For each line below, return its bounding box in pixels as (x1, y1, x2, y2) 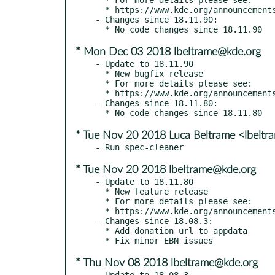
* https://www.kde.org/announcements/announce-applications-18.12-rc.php (95, 88, 105, 98)
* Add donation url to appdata (95, 225, 105, 236)
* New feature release (95, 186, 105, 196)
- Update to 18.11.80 (95, 176, 193, 187)
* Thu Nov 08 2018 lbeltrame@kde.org (76, 257, 258, 269)
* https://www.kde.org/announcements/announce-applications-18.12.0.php (95, 4, 105, 15)
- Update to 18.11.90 (95, 58, 193, 69)
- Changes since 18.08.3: (95, 215, 213, 226)
